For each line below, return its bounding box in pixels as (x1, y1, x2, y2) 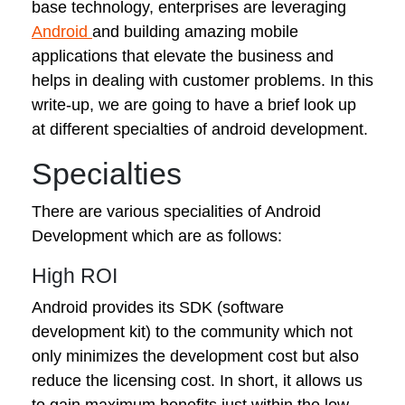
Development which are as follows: (32, 226, 282, 245)
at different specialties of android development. (32, 119, 368, 138)
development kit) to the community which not (32, 322, 353, 341)
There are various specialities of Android (32, 202, 321, 221)
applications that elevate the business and (32, 46, 334, 65)
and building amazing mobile (92, 22, 298, 41)
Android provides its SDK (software (32, 297, 284, 316)
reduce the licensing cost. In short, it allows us (32, 371, 363, 390)
